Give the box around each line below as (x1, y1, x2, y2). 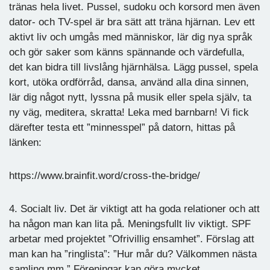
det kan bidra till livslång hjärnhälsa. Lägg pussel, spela (9, 61, 258, 73)
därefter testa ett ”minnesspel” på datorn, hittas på (9, 121, 235, 133)
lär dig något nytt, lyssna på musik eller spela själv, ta (9, 91, 251, 103)
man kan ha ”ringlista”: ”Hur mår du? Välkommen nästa (9, 248, 257, 260)
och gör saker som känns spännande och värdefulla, (9, 46, 245, 58)
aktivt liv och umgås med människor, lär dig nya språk (9, 31, 253, 43)
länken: (9, 136, 42, 148)
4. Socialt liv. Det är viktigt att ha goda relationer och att (9, 202, 260, 215)
